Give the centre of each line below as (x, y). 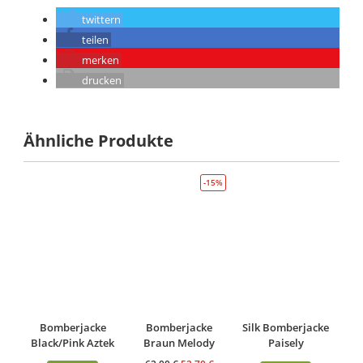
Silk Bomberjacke (286, 328)
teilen (96, 40)
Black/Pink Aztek (73, 342)
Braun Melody (179, 343)
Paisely (286, 343)
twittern (102, 20)
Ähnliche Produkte (99, 141)
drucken (102, 81)
